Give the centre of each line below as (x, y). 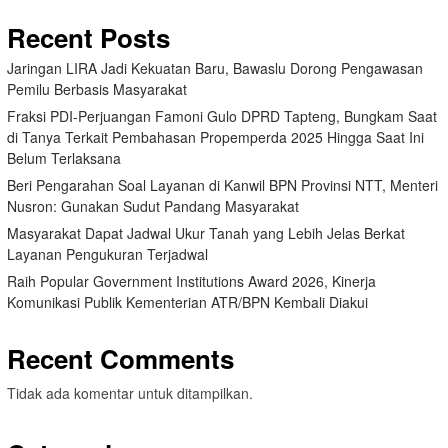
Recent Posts (88, 38)
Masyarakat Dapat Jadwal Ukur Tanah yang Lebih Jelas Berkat (206, 233)
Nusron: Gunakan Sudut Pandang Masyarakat (153, 206)
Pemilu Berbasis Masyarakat (97, 89)
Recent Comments (120, 359)
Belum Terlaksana (64, 158)
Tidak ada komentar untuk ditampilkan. (130, 393)
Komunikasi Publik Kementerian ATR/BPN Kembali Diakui (187, 302)
